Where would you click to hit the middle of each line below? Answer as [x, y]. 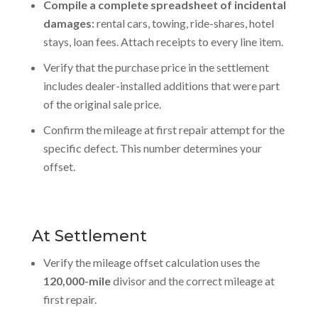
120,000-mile [78, 281]
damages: [68, 23]
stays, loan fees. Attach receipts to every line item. [163, 42]
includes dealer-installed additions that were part [161, 86]
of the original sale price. [102, 104]
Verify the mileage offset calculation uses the [151, 262]
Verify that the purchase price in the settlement [156, 67]
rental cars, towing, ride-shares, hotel [184, 23]
